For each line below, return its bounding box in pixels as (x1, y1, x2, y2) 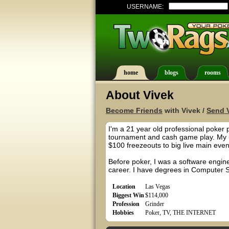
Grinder (145, 200, 164, 208)
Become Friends (106, 106, 163, 114)
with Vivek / (163, 106, 207, 114)
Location (112, 183, 135, 190)
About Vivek (106, 88, 174, 102)
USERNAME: (127, 4, 164, 10)
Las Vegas (145, 183, 170, 190)
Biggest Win (112, 192, 144, 199)
